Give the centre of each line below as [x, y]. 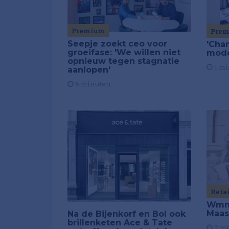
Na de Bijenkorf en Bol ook [127, 214]
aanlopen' [89, 70]
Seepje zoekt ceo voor [117, 44]
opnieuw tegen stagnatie [123, 61]
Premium [88, 31]
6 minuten [92, 84]
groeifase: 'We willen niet [124, 53]
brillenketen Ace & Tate [120, 222]
